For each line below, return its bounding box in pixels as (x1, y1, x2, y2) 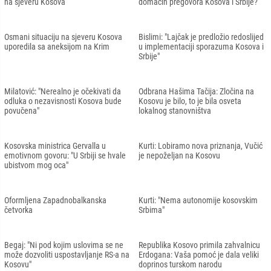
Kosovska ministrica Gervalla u (4, 140, 106, 151)
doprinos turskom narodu (139, 259, 222, 269)
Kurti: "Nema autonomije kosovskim (139, 195, 258, 205)
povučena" (4, 105, 39, 116)
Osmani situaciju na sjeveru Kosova (4, 31, 122, 42)
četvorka (4, 204, 33, 215)
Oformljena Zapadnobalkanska (4, 195, 106, 205)
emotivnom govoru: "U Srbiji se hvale (4, 150, 126, 160)
